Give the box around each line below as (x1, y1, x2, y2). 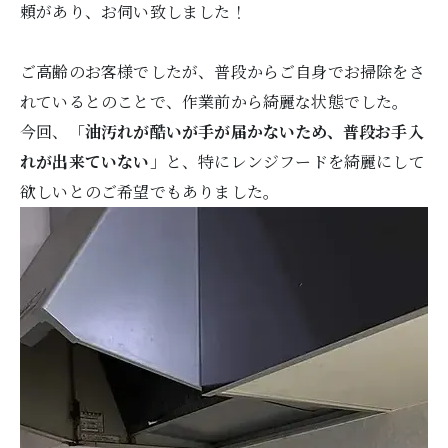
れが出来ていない (20, 150, 150, 173)
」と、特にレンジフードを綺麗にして (149, 150, 425, 173)
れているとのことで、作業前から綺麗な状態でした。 (20, 90, 409, 113)
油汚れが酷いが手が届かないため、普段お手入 (84, 120, 424, 143)
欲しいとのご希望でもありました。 (20, 180, 280, 203)
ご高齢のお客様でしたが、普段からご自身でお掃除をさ (20, 60, 425, 83)
